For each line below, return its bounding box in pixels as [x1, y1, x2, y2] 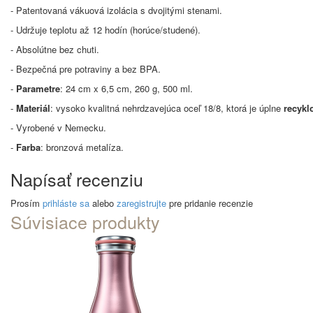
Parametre [16, 82, 60, 95]
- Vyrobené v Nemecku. [10, 121, 106, 134]
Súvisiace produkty [10, 209, 160, 234]
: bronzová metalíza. [41, 140, 124, 154]
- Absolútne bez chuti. [10, 43, 99, 56]
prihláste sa [43, 196, 89, 210]
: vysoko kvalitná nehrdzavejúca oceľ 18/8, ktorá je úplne [50, 101, 284, 115]
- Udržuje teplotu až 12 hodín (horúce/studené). [10, 23, 201, 36]
